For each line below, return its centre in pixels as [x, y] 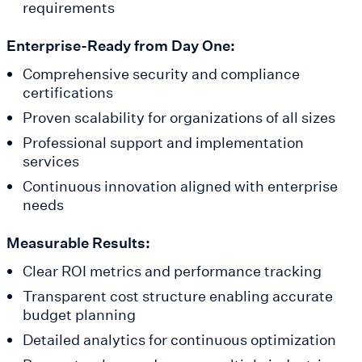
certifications [67, 93]
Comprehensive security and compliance [161, 74]
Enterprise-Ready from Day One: [121, 46]
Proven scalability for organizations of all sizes [179, 118]
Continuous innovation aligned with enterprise [180, 186]
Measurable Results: [78, 243]
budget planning [79, 315]
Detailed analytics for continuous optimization [179, 340]
